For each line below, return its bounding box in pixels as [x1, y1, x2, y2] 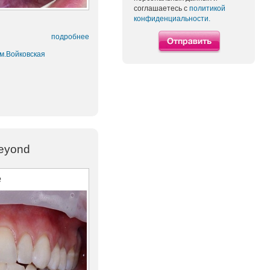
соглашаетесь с [134, 4, 189, 13]
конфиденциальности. [134, 14, 210, 23]
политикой [189, 4, 225, 13]
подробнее [51, 33, 89, 42]
